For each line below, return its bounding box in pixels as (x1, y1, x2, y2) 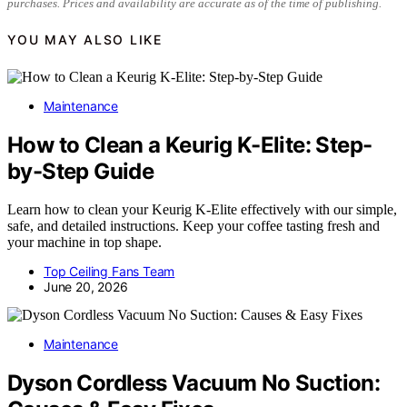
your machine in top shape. (7, 234, 162, 251)
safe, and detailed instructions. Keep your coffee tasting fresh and (7, 218, 380, 234)
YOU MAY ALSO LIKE (7, 32, 163, 48)
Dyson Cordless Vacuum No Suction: (7, 370, 381, 397)
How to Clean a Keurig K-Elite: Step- (7, 131, 372, 158)
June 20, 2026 (44, 279, 128, 295)
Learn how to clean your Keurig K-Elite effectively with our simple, (7, 202, 397, 218)
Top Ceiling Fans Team (44, 263, 175, 280)
